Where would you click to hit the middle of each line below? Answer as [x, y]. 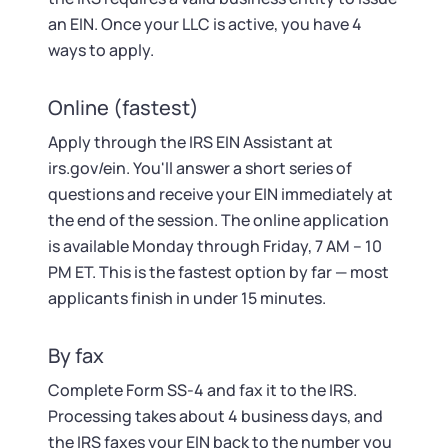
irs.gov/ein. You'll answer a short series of [200, 168]
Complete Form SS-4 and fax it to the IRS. [202, 390]
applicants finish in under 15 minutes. [187, 298]
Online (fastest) [123, 107]
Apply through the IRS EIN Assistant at [190, 142]
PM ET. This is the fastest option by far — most [218, 272]
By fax [76, 355]
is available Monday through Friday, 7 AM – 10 [215, 246]
